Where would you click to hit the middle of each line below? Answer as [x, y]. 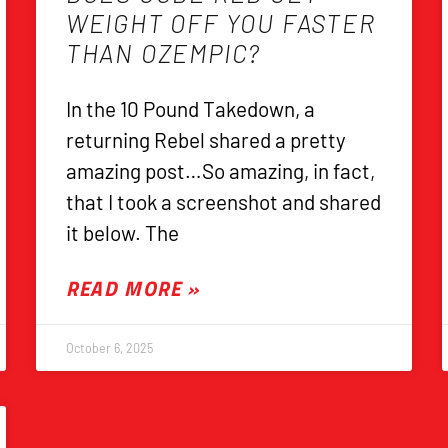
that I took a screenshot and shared [223, 202]
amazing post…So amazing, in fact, [220, 171]
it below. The [122, 233]
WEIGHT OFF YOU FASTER [220, 23]
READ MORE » [132, 288]
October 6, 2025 [109, 348]
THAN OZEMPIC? [163, 53]
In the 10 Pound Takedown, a [190, 109]
